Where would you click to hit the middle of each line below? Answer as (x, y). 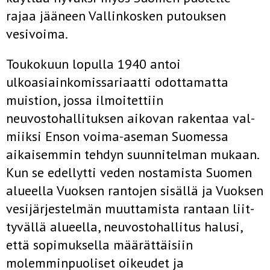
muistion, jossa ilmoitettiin (85, 100)
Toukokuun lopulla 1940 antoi (93, 64)
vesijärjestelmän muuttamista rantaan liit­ (130, 209)
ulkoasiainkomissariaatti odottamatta (117, 82)
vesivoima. (37, 34)
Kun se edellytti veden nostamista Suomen (129, 172)
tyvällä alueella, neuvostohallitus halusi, (124, 227)
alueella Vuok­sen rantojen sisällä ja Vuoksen (135, 190)
